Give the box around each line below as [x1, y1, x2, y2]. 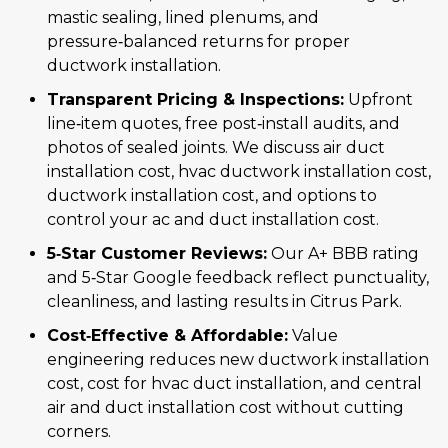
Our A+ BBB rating [267, 244, 419, 264]
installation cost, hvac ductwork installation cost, [47, 162, 431, 182]
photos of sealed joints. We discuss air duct [47, 138, 385, 158]
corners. [47, 422, 111, 442]
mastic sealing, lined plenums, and [47, 8, 319, 28]
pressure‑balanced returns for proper [47, 32, 350, 52]
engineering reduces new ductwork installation [47, 350, 429, 370]
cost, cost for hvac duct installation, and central [47, 374, 422, 394]
